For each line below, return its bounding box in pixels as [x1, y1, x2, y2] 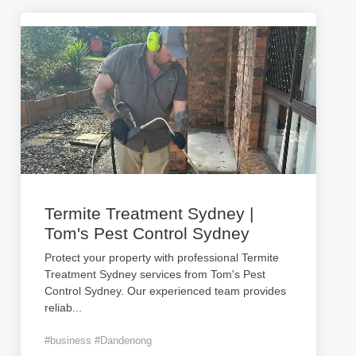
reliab [44, 301, 72, 314]
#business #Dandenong [44, 335, 152, 346]
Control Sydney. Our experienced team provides [44, 284, 286, 297]
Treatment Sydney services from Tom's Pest [44, 268, 265, 281]
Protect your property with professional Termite [44, 251, 279, 264]
